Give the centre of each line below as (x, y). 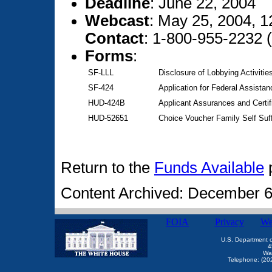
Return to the (107, 168)
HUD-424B (107, 103)
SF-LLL (101, 73)
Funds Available (209, 168)
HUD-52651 (108, 118)
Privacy (229, 222)
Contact (114, 39)
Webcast (117, 21)
